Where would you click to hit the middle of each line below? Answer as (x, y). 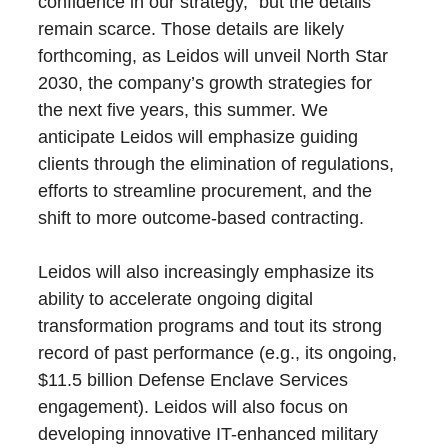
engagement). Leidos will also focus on (193, 407)
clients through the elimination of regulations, (216, 164)
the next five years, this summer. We (183, 110)
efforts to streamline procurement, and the (205, 191)
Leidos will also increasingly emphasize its (206, 272)
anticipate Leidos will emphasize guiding (198, 137)
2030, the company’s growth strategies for (205, 83)
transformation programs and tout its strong (210, 326)
